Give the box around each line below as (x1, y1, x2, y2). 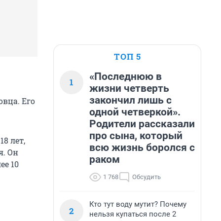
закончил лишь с (89, 94, 172, 106)
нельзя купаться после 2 (89, 210, 176, 219)
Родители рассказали (89, 118, 195, 130)
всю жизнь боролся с (89, 142, 195, 153)
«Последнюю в (89, 71, 162, 82)
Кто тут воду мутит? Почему (89, 200, 186, 209)
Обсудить (132, 173, 161, 181)
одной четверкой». (89, 106, 181, 118)
